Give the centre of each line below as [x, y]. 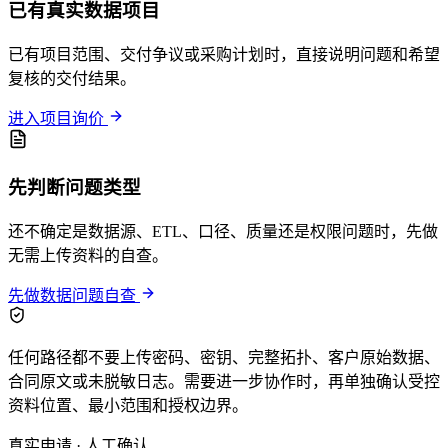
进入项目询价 [58, 119]
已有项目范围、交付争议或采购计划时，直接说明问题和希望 [224, 55]
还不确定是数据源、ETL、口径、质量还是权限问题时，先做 [223, 231]
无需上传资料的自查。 [88, 255]
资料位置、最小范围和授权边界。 [128, 405]
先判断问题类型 [74, 187]
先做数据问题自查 [74, 295]
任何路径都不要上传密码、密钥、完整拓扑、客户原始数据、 [224, 357]
